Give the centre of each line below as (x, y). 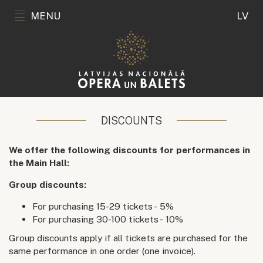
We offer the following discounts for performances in (129, 150)
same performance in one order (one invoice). (103, 251)
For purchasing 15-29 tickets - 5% (103, 206)
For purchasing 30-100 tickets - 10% (108, 219)
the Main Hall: (39, 163)
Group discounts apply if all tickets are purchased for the (128, 238)
